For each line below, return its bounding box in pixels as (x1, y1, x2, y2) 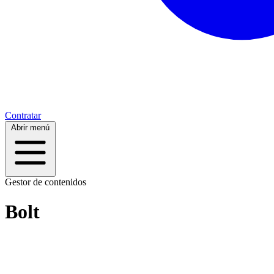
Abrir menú (11, 122, 50, 132)
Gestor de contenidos (5, 176, 86, 187)
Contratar (5, 109, 41, 120)
